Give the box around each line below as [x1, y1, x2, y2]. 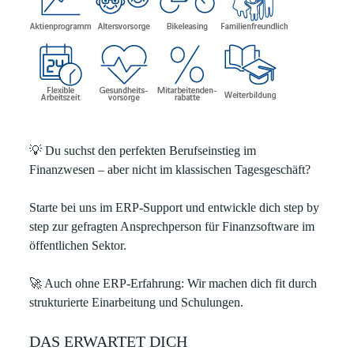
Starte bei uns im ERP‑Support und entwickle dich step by [29, 201, 320, 214]
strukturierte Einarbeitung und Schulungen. [29, 296, 244, 309]
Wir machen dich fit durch [184, 277, 318, 290]
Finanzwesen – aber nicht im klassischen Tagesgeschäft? [29, 163, 311, 176]
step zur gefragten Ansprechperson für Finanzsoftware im [29, 220, 315, 233]
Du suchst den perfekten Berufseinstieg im [45, 144, 257, 157]
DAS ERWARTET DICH [29, 333, 188, 350]
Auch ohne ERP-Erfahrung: [44, 277, 185, 290]
